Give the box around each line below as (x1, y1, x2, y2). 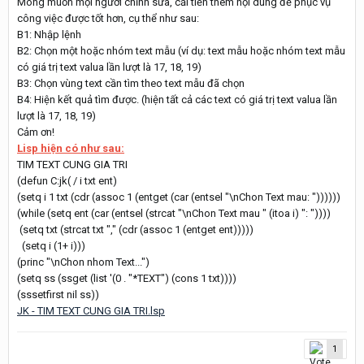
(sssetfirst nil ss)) (17, 288, 99, 301)
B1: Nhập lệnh (17, 28, 84, 41)
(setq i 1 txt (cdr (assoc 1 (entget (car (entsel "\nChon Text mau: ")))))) (17, 190, 340, 203)
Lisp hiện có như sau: (17, 141, 124, 154)
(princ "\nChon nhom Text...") (17, 255, 149, 268)
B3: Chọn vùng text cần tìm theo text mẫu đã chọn (17, 76, 245, 89)
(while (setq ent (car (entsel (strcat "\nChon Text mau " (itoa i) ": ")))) (17, 206, 331, 219)
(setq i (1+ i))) (17, 239, 85, 252)
